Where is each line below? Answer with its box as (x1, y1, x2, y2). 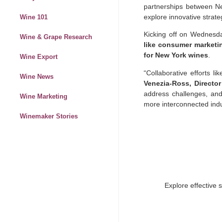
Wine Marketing (20, 93, 67, 101)
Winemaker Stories (20, 112, 78, 120)
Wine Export (20, 53, 57, 61)
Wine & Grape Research (20, 33, 92, 41)
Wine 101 (20, 13, 48, 21)
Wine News (20, 73, 54, 81)
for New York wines (144, 51, 208, 59)
